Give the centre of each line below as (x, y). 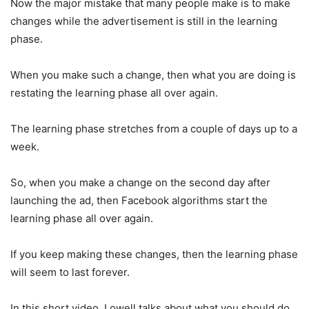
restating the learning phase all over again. (114, 92)
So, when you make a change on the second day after (140, 182)
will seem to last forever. (70, 272)
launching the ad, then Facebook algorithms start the (139, 200)
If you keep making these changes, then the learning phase (154, 254)
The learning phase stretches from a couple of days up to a (154, 128)
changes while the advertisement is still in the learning (144, 21)
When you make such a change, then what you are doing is (153, 74)
